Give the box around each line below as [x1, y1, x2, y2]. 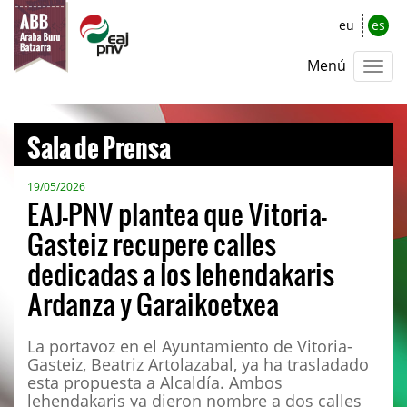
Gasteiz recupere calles [27, 223, 276, 263]
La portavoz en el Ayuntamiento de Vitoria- [27, 335, 352, 357]
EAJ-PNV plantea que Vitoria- [27, 194, 327, 233]
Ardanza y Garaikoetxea [27, 283, 279, 323]
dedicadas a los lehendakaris [27, 253, 334, 293]
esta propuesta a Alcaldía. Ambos [27, 372, 283, 393]
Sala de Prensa [27, 114, 171, 167]
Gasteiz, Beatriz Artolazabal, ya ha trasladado [27, 353, 369, 375]
